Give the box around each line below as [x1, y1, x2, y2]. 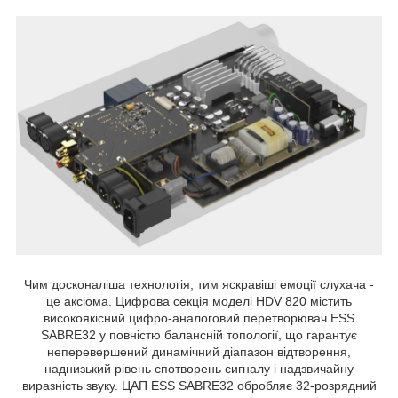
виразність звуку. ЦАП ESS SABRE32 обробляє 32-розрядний [21, 378, 377, 394]
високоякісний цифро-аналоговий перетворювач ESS [44, 311, 354, 326]
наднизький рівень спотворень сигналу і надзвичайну [44, 362, 354, 377]
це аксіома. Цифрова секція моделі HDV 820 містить [46, 294, 352, 309]
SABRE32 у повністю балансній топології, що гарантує [41, 328, 357, 343]
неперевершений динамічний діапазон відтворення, [47, 345, 351, 360]
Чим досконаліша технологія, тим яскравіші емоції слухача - [24, 277, 374, 292]
